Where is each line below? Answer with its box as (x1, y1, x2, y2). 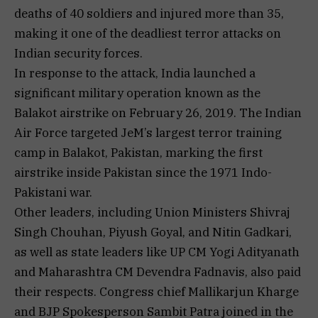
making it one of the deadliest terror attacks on (14, 25, 281, 41)
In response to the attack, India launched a (14, 65, 256, 81)
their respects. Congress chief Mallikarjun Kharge (14, 283, 299, 300)
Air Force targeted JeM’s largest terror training (14, 124, 282, 141)
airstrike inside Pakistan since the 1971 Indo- (14, 164, 272, 180)
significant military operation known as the (14, 84, 261, 101)
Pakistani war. (14, 184, 92, 200)
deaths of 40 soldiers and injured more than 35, (14, 5, 284, 21)
